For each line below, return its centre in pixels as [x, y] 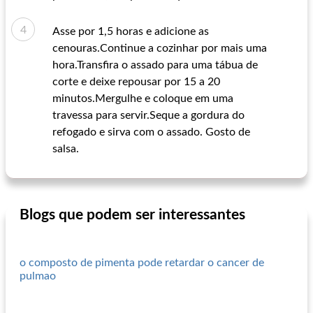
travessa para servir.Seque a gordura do [148, 115]
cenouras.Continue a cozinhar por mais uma [160, 48]
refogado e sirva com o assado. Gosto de [151, 132]
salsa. [66, 149]
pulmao [38, 276]
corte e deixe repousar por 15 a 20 [136, 82]
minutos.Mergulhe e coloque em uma [143, 99]
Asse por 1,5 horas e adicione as [131, 31]
